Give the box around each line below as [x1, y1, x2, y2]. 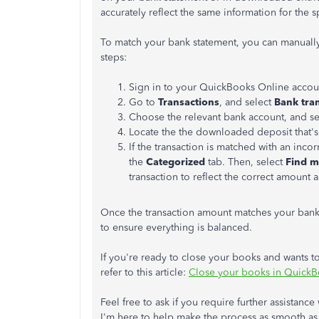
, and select [219, 96, 271, 108]
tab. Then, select [208, 156, 283, 168]
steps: [100, 51, 127, 63]
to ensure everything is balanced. [100, 221, 252, 234]
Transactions [158, 96, 219, 108]
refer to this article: [100, 266, 189, 278]
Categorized [146, 156, 205, 168]
